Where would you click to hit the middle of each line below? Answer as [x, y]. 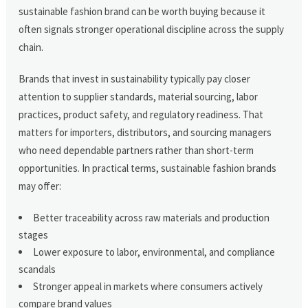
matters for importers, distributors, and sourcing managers [145, 132]
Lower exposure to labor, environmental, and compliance [154, 252]
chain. [31, 47]
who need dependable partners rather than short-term [136, 150]
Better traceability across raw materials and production [152, 217]
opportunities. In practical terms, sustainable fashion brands [148, 168]
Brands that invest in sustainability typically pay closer [135, 78]
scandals [37, 269]
